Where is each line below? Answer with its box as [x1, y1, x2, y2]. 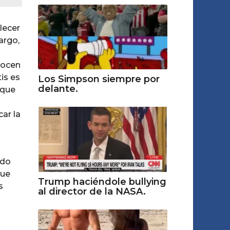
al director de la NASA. [37, 185, 146, 197]
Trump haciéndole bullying [37, 176, 166, 187]
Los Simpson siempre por [37, 73, 160, 85]
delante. [37, 83, 78, 95]
